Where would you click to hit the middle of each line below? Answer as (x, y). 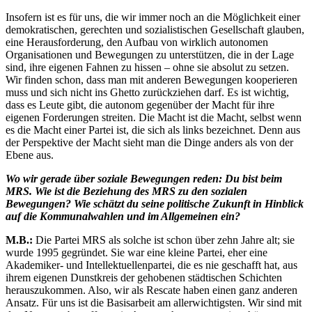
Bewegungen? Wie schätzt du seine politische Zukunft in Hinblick (155, 204)
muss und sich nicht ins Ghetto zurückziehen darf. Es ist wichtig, (147, 92)
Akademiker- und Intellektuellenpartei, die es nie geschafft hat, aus (151, 265)
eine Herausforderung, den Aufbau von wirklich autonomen (137, 42)
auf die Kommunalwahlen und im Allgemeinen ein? (123, 216)
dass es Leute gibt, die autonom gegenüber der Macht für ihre (140, 105)
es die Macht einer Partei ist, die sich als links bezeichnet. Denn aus (153, 130)
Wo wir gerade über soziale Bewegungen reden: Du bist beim (144, 179)
